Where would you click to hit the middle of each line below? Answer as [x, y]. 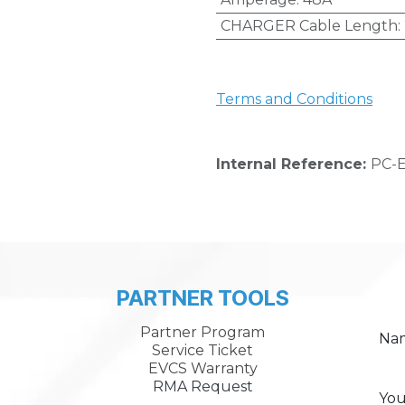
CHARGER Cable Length [309, 26]
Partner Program [202, 332]
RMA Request [202, 386]
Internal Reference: [293, 164]
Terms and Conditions [294, 99]
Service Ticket [202, 350]
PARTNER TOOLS [202, 298]
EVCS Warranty [202, 368]
